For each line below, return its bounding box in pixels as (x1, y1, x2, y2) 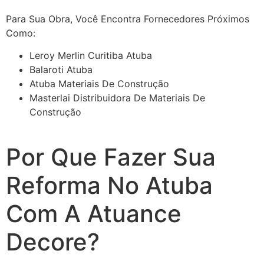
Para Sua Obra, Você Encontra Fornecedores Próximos (6, 12, 249, 25)
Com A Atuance (6, 199, 181, 229)
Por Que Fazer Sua (6, 143, 216, 172)
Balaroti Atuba (29, 64, 93, 76)
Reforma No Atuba (6, 171, 213, 200)
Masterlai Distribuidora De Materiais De (29, 92, 205, 104)
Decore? (6, 227, 100, 257)
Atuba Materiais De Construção (29, 78, 169, 90)
